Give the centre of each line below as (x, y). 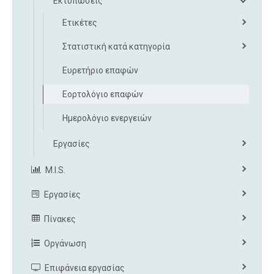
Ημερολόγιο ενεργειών (107, 118)
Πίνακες (60, 219)
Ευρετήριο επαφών (100, 70)
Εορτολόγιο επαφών (103, 94)
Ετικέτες (80, 22)
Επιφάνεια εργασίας (85, 268)
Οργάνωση (65, 243)
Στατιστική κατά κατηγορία (116, 46)
